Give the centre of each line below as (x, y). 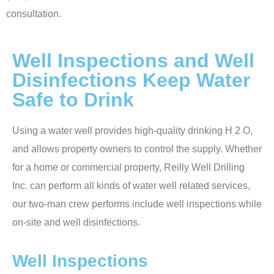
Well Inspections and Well (133, 60)
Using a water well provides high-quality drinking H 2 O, (132, 130)
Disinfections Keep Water (131, 80)
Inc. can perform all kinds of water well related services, (131, 185)
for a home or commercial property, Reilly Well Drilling (128, 167)
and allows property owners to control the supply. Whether (137, 149)
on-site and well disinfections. (76, 222)
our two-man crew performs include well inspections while (137, 204)
